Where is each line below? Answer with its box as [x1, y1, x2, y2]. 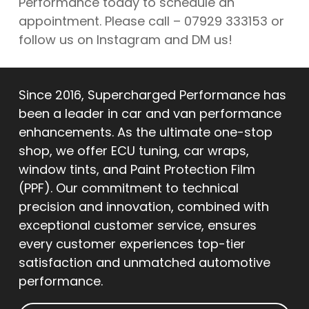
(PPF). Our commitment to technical [18, 179, 239, 197]
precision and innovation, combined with [18, 198, 269, 216]
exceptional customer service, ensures [18, 217, 257, 235]
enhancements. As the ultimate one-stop [18, 123, 272, 141]
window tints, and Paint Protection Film [18, 161, 255, 179]
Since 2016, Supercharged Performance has [18, 86, 286, 104]
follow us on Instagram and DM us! [18, 30, 232, 48]
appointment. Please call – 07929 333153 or [18, 12, 284, 30]
